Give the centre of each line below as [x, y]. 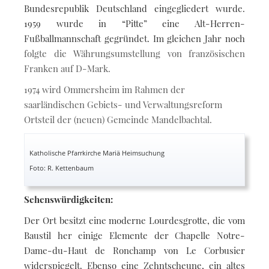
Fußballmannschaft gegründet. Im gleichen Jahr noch [134, 38]
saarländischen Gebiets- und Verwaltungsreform [123, 104]
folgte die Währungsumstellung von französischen [134, 53]
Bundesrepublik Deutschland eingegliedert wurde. [134, 8]
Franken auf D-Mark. [67, 68]
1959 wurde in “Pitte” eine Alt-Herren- [134, 23]
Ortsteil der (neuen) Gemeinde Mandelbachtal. [118, 119]
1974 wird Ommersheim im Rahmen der [104, 89]
